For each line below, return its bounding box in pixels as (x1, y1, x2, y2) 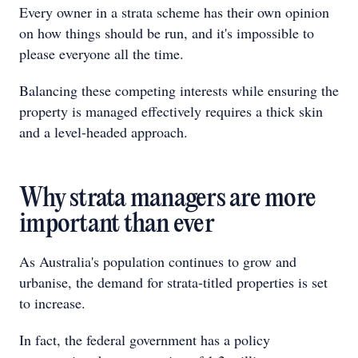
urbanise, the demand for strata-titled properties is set (19, 272, 328, 292)
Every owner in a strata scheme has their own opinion (19, 2, 329, 22)
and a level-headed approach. (19, 122, 188, 141)
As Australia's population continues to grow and (19, 252, 296, 271)
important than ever (19, 211, 214, 239)
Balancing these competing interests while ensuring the (19, 81, 339, 100)
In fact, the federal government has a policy (19, 330, 270, 349)
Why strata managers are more (19, 185, 316, 213)
